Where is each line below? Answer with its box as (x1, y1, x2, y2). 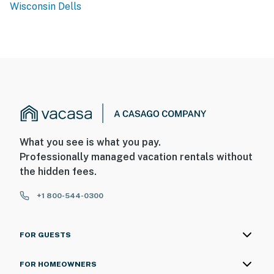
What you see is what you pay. (20, 136, 161, 149)
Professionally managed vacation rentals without (20, 151, 253, 163)
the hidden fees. (20, 166, 97, 178)
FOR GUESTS (20, 231, 71, 240)
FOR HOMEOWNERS (20, 260, 97, 269)
